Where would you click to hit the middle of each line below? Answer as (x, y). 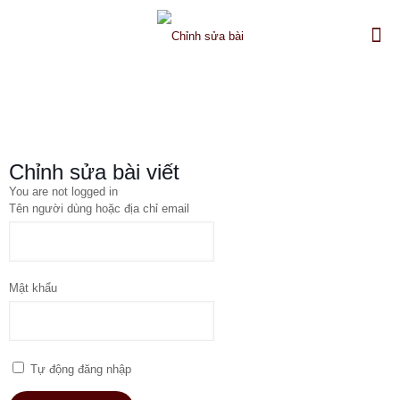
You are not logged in (63, 192)
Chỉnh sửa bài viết (94, 172)
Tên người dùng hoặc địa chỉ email (99, 208)
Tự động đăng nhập (79, 369)
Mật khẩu (33, 288)
